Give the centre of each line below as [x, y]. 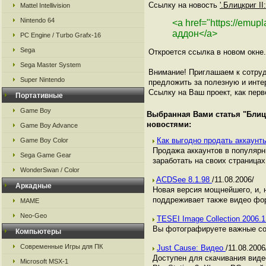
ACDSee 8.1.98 [184, 180]
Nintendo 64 [37, 20]
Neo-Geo [34, 216]
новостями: [169, 124]
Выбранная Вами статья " [197, 114]
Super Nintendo [42, 80]
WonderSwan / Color [50, 170]
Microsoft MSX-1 [44, 261]
